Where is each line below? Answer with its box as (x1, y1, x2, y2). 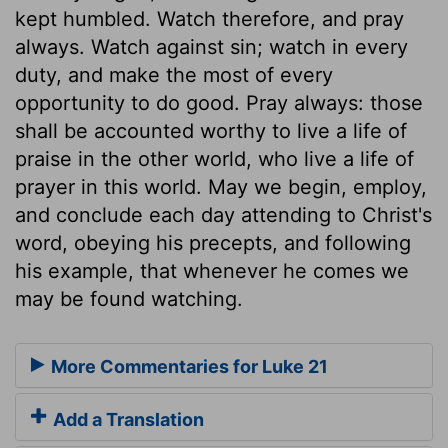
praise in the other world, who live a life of (15, 146, 414, 171)
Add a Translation (49, 409, 204, 431)
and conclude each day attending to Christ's (15, 202, 432, 227)
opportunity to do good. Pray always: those (15, 90, 423, 115)
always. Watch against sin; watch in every (15, 34, 408, 59)
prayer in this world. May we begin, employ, (15, 174, 427, 199)
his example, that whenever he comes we (15, 258, 409, 283)
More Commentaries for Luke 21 (47, 356, 328, 378)
